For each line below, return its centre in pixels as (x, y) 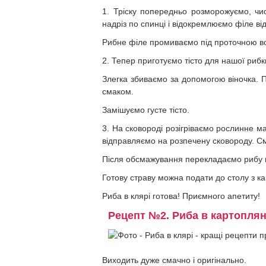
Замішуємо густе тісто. (146, 110)
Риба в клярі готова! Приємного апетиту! (181, 196)
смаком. (118, 91)
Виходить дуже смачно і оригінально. (174, 260)
